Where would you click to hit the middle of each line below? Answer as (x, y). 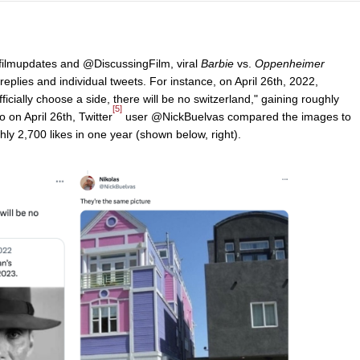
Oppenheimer (290, 64)
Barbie (217, 64)
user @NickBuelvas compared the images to (237, 117)
